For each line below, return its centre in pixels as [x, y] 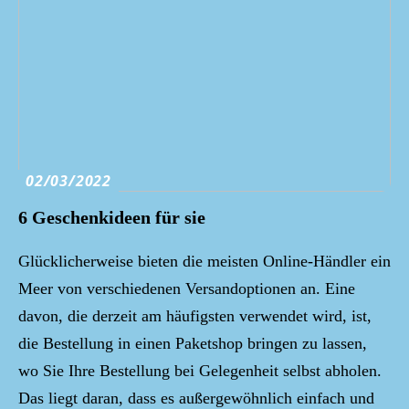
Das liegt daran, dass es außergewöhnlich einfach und [196, 398]
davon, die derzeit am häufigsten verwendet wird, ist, [195, 316]
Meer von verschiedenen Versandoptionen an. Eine [187, 288]
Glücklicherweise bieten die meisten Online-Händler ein [204, 261]
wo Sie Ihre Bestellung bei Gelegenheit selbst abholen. [200, 371]
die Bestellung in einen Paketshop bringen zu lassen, [193, 343]
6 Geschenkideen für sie [112, 217]
